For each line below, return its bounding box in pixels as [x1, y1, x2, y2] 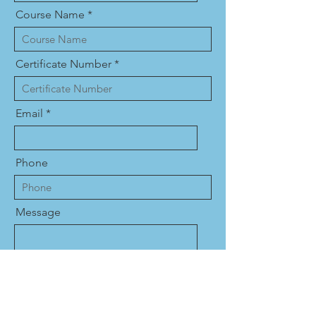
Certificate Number [16, 57, 111, 71]
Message [16, 205, 61, 219]
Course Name [16, 8, 85, 21]
